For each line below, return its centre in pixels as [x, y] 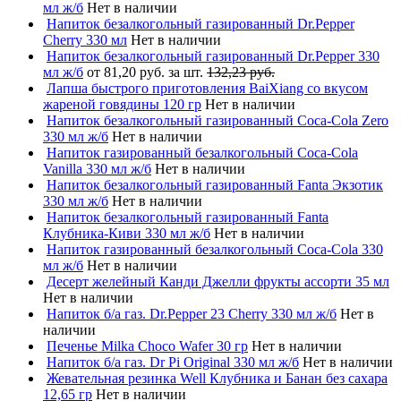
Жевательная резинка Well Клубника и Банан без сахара [217, 378]
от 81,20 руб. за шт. [147, 72]
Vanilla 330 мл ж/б [97, 168]
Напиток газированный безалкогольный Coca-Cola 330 [215, 249]
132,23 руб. [241, 72]
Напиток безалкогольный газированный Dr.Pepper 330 [213, 55]
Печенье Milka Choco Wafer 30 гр [147, 346]
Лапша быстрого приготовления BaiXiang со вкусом [207, 88]
